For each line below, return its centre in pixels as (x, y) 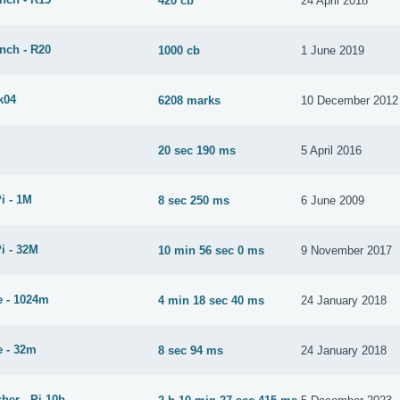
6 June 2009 (333, 200)
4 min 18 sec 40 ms (212, 300)
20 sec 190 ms (197, 150)
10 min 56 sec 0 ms (212, 250)
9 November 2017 (347, 250)
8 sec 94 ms (191, 350)
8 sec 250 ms (194, 200)
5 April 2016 (332, 150)
